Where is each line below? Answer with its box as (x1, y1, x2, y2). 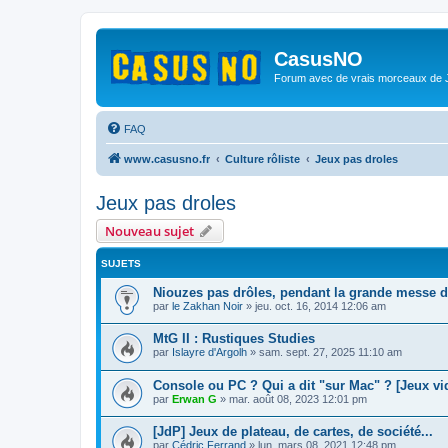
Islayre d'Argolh (172, 346, 247, 359)
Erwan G (172, 392, 217, 405)
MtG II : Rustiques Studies (153, 331, 315, 347)
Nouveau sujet (105, 221, 194, 240)
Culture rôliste (225, 152, 300, 165)
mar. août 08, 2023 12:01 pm (229, 392, 367, 405)
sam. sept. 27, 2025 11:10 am (259, 346, 402, 359)
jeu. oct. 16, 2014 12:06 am (255, 299, 386, 312)
